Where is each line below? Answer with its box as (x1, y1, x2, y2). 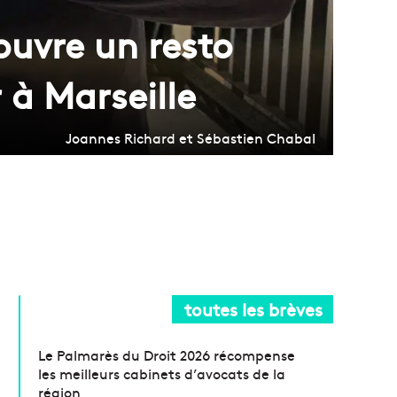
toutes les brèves (184, 296, 323, 321)
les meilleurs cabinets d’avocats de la (38, 362, 286, 383)
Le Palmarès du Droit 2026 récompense (38, 344, 296, 364)
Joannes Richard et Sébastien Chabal (66, 127, 315, 147)
